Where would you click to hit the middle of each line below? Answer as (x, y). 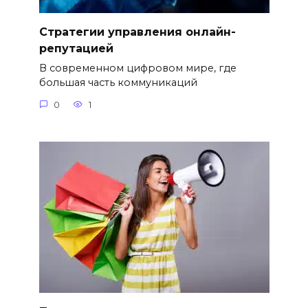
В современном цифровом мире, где (137, 68)
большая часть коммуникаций (118, 83)
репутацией (76, 48)
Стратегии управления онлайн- (137, 32)
